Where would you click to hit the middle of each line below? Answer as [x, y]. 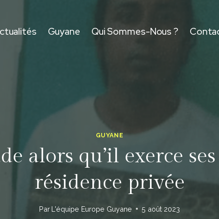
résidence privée [109, 183]
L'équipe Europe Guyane [92, 209]
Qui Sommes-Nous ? [135, 32]
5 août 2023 [161, 209]
